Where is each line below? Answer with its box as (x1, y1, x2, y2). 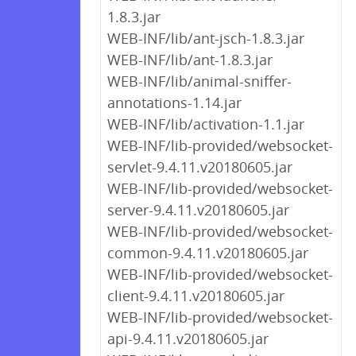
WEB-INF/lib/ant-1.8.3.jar (107, 50, 273, 69)
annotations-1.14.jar (107, 93, 242, 112)
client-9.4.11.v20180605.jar (107, 286, 284, 305)
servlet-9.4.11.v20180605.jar (107, 157, 292, 176)
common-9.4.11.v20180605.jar (107, 243, 308, 262)
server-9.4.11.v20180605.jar (107, 200, 289, 219)
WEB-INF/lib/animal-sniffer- (107, 72, 292, 91)
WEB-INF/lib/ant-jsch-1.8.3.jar (107, 29, 304, 48)
